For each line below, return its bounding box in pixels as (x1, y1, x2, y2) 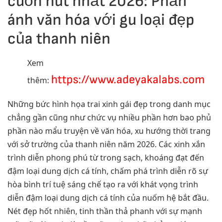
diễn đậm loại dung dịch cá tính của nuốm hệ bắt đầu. (7, 192, 209, 203)
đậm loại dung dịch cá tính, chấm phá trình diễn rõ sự (7, 165, 208, 176)
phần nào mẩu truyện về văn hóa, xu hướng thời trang (7, 125, 211, 136)
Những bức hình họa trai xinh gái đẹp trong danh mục (7, 98, 211, 110)
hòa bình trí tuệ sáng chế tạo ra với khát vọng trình (7, 178, 198, 190)
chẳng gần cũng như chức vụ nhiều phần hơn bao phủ (7, 111, 211, 123)
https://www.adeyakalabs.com (51, 72, 205, 87)
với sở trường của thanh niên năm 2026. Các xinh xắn (7, 138, 205, 150)
